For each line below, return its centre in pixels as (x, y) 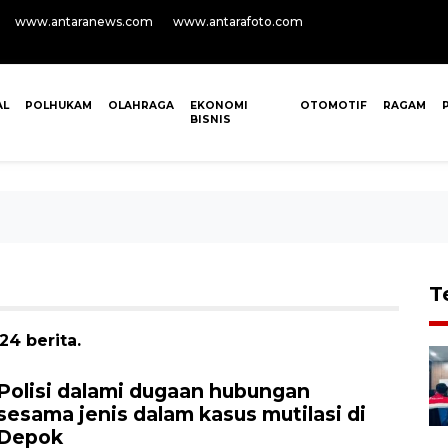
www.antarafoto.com (238, 21)
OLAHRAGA (141, 105)
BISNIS (211, 119)
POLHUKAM (59, 105)
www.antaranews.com (84, 21)
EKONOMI (219, 105)
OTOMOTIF (333, 105)
